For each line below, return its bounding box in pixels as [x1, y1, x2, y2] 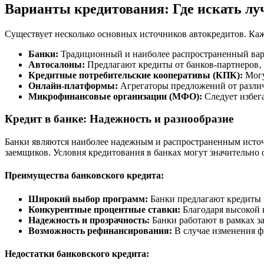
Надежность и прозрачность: [28, 214, 150, 225]
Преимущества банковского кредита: [5, 170, 164, 181]
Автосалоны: [28, 59, 85, 70]
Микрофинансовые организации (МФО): [28, 91, 202, 101]
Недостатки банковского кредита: [5, 248, 149, 259]
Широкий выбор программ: [28, 193, 148, 204]
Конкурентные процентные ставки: [28, 204, 180, 214]
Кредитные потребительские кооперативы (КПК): [28, 70, 243, 80]
